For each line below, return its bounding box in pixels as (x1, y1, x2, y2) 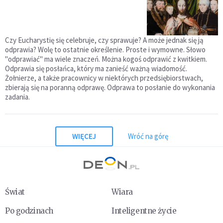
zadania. (5, 92, 30, 102)
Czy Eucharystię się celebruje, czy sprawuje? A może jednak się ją (5, 35, 204, 45)
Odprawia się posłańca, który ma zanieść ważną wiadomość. (5, 63, 187, 73)
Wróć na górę (127, 131, 168, 141)
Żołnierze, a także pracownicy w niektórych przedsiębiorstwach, (5, 73, 203, 83)
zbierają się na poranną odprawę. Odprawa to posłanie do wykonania (5, 82, 215, 92)
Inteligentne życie (111, 206, 177, 216)
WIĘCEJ (72, 131, 96, 141)
